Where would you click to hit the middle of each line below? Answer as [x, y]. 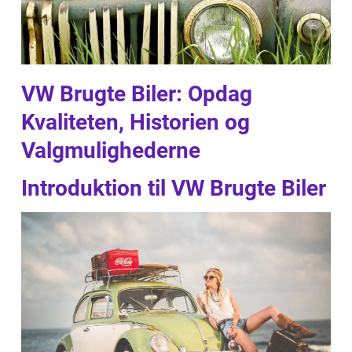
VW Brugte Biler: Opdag [137, 94]
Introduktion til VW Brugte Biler [174, 188]
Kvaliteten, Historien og [136, 122]
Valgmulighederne [111, 150]
